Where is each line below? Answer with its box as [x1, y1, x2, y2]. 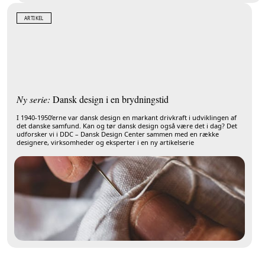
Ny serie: [17, 92, 50, 105]
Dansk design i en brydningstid [50, 92, 169, 105]
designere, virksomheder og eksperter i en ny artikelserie [17, 137, 194, 147]
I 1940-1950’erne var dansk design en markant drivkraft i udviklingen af [17, 112, 237, 122]
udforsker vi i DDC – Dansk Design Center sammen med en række [17, 129, 219, 138]
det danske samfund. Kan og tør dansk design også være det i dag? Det [17, 121, 237, 130]
